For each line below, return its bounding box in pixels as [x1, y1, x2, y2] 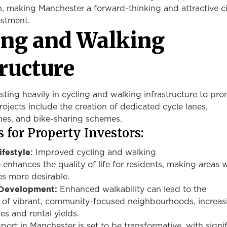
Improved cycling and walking [33, 148, 156, 157]
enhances [3, 161, 41, 169]
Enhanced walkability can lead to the [57, 185, 206, 194]
